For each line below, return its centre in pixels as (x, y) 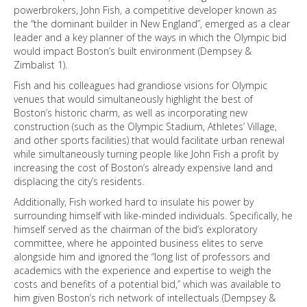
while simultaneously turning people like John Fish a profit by (146, 154)
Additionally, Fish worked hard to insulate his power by (134, 202)
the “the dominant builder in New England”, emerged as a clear (152, 24)
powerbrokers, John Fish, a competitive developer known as (145, 10)
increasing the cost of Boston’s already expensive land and (143, 168)
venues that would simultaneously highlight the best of (133, 99)
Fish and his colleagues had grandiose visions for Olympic (140, 85)
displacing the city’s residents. (79, 181)
